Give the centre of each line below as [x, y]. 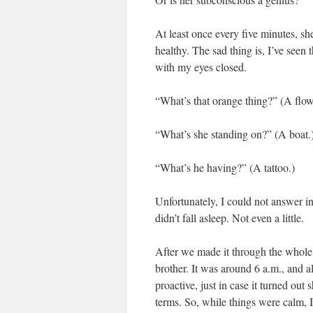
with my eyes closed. [201, 67]
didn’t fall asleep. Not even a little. [230, 218]
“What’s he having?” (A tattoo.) [225, 167]
